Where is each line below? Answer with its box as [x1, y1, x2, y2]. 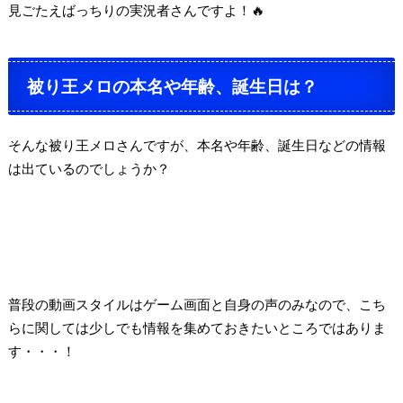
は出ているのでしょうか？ [7, 159, 170, 176]
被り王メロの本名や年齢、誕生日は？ [27, 76, 318, 97]
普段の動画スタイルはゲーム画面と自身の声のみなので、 [7, 296, 359, 313]
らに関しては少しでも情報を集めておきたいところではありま [7, 319, 386, 336]
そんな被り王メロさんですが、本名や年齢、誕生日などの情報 [7, 136, 386, 153]
